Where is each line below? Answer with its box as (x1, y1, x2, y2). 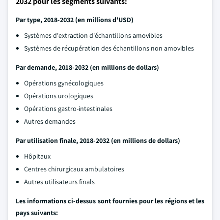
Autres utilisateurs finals (24, 177, 95, 186)
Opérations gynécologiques (24, 79, 104, 87)
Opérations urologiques (24, 91, 93, 100)
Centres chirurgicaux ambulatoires (24, 165, 124, 173)
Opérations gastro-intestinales (24, 104, 112, 113)
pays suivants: (16, 208, 58, 217)
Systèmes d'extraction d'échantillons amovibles (24, 31, 163, 40)
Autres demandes (24, 117, 76, 126)
